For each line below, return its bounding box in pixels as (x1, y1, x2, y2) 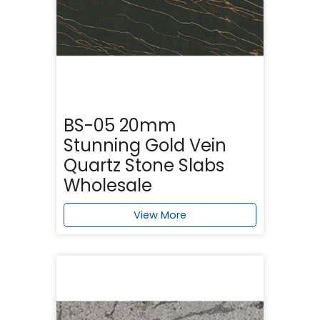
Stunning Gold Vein (64, 133, 226, 157)
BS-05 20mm (64, 113, 176, 137)
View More (134, 207, 186, 222)
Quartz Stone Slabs (64, 153, 224, 177)
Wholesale (64, 173, 152, 197)
